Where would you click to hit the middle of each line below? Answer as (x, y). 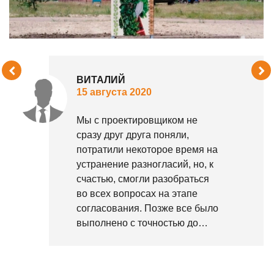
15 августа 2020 (114, 92)
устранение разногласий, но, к (145, 164)
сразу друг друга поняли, (133, 135)
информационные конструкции (147, 252)
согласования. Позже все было (147, 208)
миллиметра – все (117, 237)
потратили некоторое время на (147, 149)
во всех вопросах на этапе (137, 193)
